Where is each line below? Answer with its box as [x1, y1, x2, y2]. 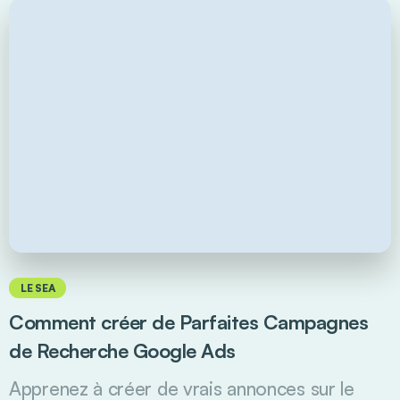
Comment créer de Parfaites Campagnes [9, 310, 368, 335]
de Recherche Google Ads [9, 338, 236, 363]
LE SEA [21, 281, 55, 296]
